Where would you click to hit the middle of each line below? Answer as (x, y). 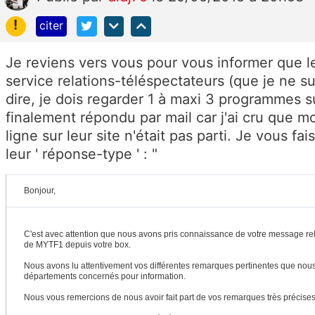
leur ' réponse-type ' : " (84, 154)
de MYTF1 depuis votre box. (77, 244)
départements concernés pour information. (105, 276)
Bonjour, (40, 190)
